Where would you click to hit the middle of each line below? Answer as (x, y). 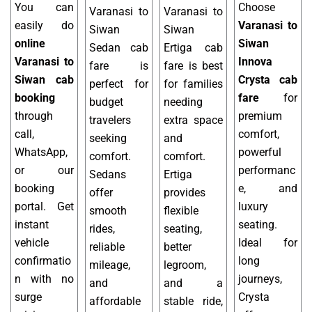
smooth (108, 211)
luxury (253, 207)
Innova (255, 62)
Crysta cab (268, 80)
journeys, (260, 279)
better (178, 247)
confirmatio (43, 261)
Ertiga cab (193, 48)
